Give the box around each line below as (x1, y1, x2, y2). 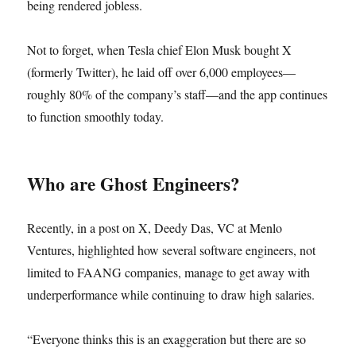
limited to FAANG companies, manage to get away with (27, 264, 311, 281)
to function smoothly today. (27, 108, 164, 125)
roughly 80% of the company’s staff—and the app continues (27, 86, 328, 103)
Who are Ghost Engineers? (27, 170, 241, 197)
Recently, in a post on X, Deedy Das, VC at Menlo (27, 219, 283, 236)
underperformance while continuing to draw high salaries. (27, 286, 315, 303)
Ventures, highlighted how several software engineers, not (27, 242, 316, 258)
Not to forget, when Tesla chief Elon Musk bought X (27, 41, 292, 58)
